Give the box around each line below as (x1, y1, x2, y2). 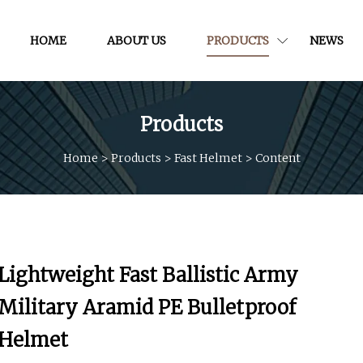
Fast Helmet (173, 150, 242, 165)
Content (254, 150, 301, 165)
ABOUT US (107, 32, 166, 48)
